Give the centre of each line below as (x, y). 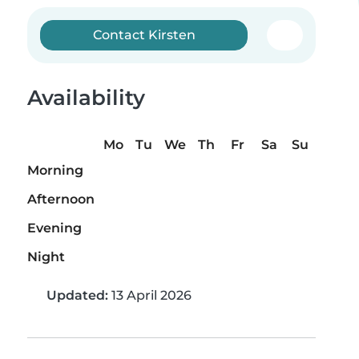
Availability (86, 98)
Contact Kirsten (144, 35)
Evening (54, 228)
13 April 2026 (150, 296)
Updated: (77, 296)
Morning (55, 171)
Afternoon (61, 200)
